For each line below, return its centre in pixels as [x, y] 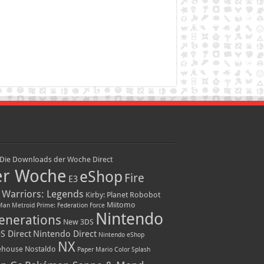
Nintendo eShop [121, 235]
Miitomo [121, 205]
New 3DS [78, 222]
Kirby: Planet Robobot [123, 195]
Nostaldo [40, 249]
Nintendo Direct [65, 234]
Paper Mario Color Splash [113, 250]
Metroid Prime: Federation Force [58, 206]
